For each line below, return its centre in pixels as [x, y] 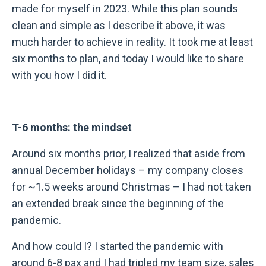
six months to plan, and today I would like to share [128, 59]
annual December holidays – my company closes [128, 170]
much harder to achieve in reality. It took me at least [132, 42]
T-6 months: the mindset [72, 128]
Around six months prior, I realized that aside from [129, 154]
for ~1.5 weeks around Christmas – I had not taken [132, 187]
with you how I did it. [59, 75]
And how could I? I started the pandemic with [118, 246]
